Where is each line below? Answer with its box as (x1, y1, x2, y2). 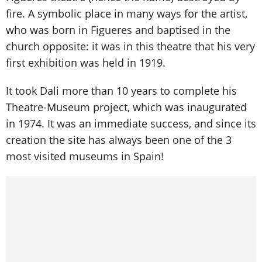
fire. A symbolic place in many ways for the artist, (6, 6, 247, 20)
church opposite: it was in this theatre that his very (6, 39, 255, 53)
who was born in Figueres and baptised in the (6, 22, 230, 37)
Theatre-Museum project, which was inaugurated (6, 99, 247, 114)
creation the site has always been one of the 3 (6, 132, 232, 147)
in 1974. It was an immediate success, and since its (6, 116, 256, 130)
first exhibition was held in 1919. (6, 55, 166, 70)
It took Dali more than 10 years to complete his (6, 83, 237, 98)
